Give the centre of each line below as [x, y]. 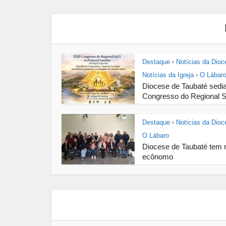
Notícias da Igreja [168, 75]
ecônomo [158, 156]
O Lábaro [156, 135]
